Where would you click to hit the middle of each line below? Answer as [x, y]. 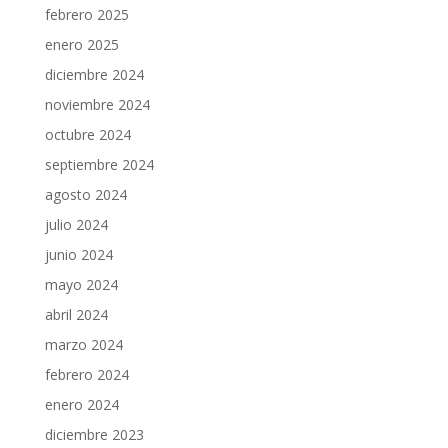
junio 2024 [78, 254]
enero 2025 [81, 44]
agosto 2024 [85, 194]
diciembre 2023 [94, 434]
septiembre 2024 [99, 164]
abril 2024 [76, 314]
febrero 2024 [86, 374]
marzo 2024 [83, 344]
